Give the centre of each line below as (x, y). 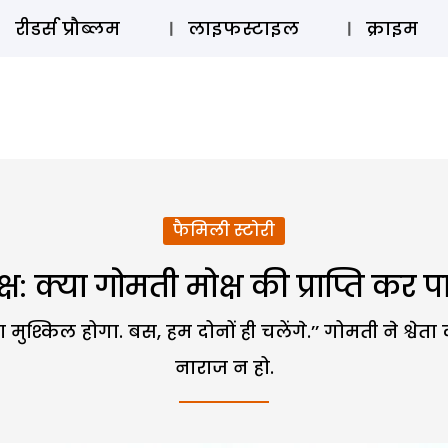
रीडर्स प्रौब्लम (67, 28)
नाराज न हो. (224, 367)
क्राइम (392, 28)
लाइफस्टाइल (243, 28)
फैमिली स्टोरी (224, 230)
